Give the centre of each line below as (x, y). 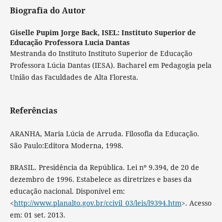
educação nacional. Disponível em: (67, 191)
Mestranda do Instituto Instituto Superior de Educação (101, 54)
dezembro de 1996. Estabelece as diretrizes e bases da (101, 179)
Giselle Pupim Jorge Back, (55, 33)
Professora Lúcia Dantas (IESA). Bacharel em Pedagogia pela (111, 65)
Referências (33, 111)
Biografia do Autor (47, 11)
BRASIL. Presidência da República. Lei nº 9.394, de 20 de (104, 167)
